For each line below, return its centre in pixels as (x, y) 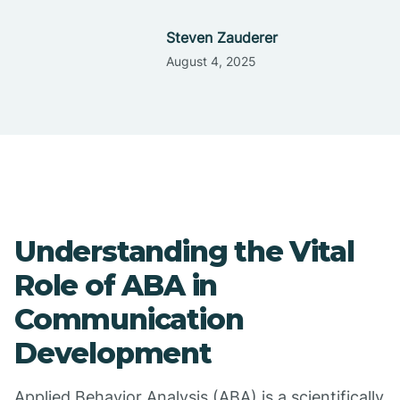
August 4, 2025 (211, 61)
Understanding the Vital (184, 251)
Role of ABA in (116, 285)
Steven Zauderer (221, 37)
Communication (129, 319)
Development (113, 353)
